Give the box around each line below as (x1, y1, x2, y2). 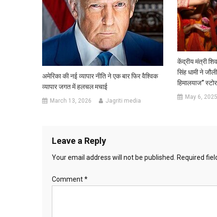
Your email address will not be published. (52, 153, 175, 161)
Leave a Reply (52, 135, 106, 146)
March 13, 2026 (50, 97, 92, 104)
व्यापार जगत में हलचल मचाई (42, 82, 108, 91)
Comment (52, 175, 84, 183)
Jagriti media (106, 97, 141, 104)
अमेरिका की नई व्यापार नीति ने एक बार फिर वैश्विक (42, 72, 158, 80)
